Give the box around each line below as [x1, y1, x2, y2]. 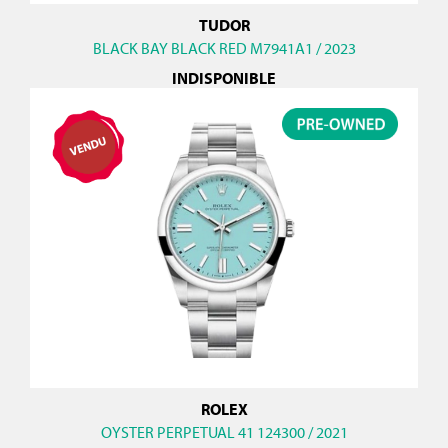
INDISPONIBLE [172, 68, 276, 89]
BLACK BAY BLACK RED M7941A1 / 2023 [92, 38, 356, 59]
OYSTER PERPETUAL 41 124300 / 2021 [100, 422, 348, 443]
